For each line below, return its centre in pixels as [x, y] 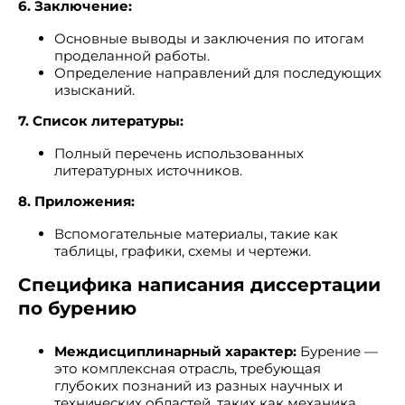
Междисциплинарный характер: [175, 351]
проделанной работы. [132, 56]
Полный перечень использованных [179, 153]
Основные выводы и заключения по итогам [209, 38]
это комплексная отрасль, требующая [188, 368]
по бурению [77, 308]
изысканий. [94, 90]
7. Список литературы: [101, 121]
